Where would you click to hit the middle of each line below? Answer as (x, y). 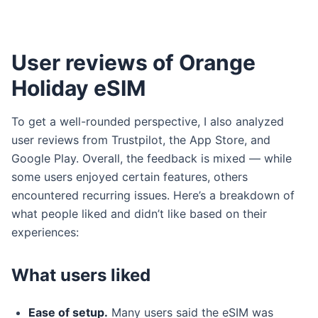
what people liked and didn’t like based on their (139, 214)
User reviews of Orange (133, 62)
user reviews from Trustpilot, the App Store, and (141, 140)
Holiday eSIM (78, 88)
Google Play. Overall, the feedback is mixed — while (152, 158)
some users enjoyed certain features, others (130, 177)
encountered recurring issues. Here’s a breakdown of (153, 195)
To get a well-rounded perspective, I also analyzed (148, 121)
